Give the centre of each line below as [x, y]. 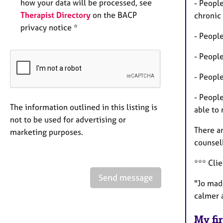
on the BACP [114, 15]
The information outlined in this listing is [84, 107]
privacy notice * [49, 27]
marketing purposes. [47, 132]
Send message [126, 177]
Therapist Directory [56, 15]
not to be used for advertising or [68, 119]
